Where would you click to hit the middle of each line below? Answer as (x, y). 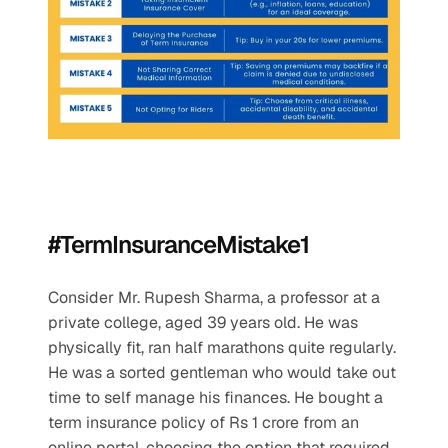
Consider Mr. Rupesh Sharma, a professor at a (214, 297)
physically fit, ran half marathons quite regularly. (222, 347)
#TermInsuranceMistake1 (178, 244)
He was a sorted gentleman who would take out (222, 372)
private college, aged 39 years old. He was (203, 322)
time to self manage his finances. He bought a (215, 397)
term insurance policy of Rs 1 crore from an (203, 422)
